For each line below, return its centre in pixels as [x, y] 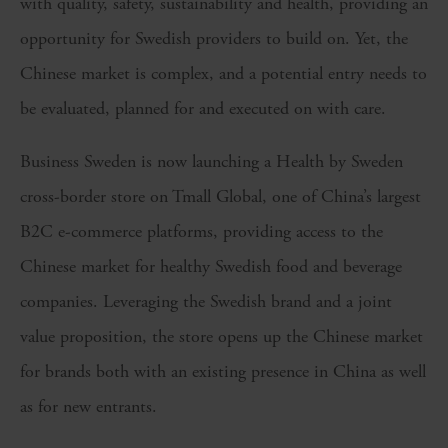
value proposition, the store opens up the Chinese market [221, 337]
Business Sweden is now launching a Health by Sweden [211, 162]
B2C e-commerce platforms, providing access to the [201, 232]
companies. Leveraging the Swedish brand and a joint [206, 302]
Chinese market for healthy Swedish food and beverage [211, 267]
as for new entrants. [88, 407]
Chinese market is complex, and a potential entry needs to [223, 74]
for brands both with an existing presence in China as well [223, 372]
